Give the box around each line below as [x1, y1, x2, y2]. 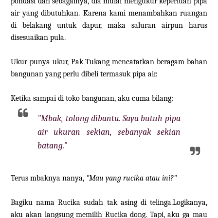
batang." [37, 141, 68, 151]
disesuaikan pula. [11, 33, 66, 42]
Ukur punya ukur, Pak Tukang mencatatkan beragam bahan [11, 57, 207, 67]
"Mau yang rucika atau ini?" [86, 174, 177, 183]
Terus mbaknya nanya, [11, 174, 87, 183]
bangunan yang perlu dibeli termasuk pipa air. [11, 70, 158, 79]
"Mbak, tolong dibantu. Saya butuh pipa [37, 113, 181, 124]
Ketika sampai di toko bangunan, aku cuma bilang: [11, 94, 176, 103]
